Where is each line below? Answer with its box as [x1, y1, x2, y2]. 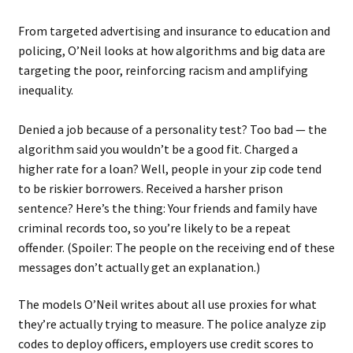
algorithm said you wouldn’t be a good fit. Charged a [17, 140, 298, 157]
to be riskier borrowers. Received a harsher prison [17, 180, 283, 196]
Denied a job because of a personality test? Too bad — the [17, 121, 327, 137]
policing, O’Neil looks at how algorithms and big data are [17, 42, 325, 58]
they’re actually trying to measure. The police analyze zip [17, 316, 326, 333]
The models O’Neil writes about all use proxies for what [17, 296, 317, 313]
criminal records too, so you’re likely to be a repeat [17, 219, 291, 236]
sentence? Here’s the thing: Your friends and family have [17, 199, 318, 216]
